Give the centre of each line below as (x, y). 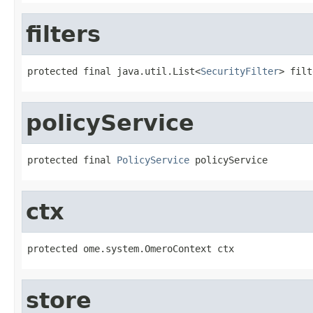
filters (63, 34)
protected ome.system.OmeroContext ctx (131, 248)
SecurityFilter (240, 71)
